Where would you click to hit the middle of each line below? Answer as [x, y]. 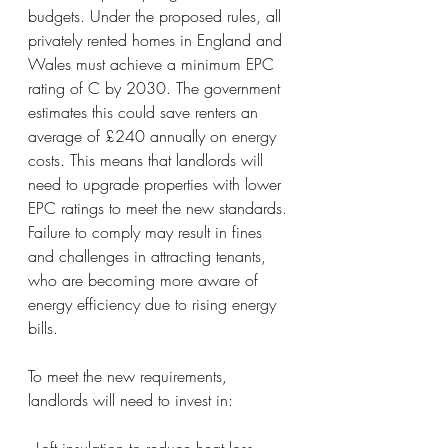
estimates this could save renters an [145, 111]
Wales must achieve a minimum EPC [153, 63]
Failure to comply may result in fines [147, 231]
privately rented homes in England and [157, 39]
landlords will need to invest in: [130, 399]
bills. [43, 327]
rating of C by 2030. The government [156, 87]
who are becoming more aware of [145, 279]
